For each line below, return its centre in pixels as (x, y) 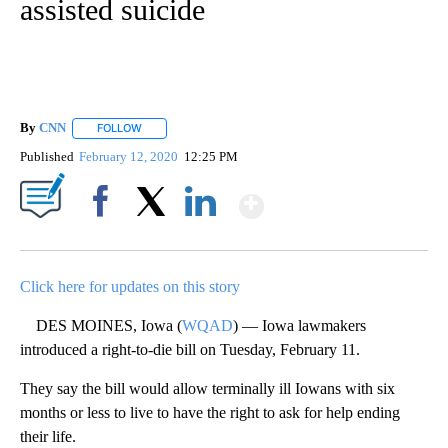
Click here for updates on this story (130, 286)
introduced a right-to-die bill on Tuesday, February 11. (190, 349)
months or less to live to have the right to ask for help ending (210, 412)
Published (47, 156)
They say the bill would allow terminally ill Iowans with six (207, 388)
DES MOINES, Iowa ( (101, 325)
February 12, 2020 (130, 156)
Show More (341, 197)
